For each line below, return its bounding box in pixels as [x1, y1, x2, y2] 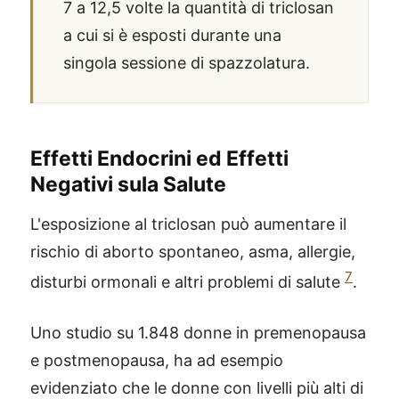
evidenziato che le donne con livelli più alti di [30, 379, 363, 397]
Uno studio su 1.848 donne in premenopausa [30, 323, 366, 342]
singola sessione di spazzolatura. [63, 53, 310, 72]
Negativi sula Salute [30, 172, 226, 197]
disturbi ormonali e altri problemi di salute [30, 273, 345, 291]
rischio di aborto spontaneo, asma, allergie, [30, 242, 355, 261]
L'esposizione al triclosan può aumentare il [30, 215, 346, 233]
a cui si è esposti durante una [63, 26, 281, 45]
